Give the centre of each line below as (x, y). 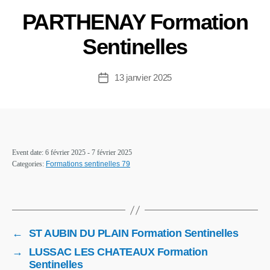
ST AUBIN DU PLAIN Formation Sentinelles (133, 234)
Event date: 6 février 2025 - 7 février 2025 (72, 153)
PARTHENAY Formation (135, 22)
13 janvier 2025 (143, 77)
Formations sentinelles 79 (88, 164)
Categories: (29, 165)
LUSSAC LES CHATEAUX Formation (118, 252)
